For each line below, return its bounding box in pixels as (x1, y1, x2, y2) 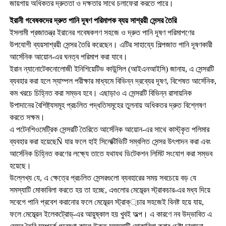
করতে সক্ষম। (9, 112, 45, 122)
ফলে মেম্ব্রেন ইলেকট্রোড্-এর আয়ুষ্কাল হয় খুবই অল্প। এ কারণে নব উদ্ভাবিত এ (9, 209, 212, 218)
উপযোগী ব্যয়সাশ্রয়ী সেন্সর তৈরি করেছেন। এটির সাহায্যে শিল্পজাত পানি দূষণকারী (9, 40, 212, 49)
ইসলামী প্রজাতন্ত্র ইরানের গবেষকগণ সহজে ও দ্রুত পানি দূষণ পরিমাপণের (9, 28, 194, 37)
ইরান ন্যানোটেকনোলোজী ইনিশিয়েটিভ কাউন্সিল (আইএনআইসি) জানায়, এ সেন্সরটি (9, 64, 214, 73)
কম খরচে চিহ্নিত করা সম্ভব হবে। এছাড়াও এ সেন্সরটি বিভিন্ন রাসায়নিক (9, 88, 192, 97)
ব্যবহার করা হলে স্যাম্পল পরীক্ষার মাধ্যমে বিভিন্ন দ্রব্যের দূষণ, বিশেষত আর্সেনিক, (9, 76, 216, 85)
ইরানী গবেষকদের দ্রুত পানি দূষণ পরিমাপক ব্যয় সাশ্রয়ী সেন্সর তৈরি (9, 16, 177, 25)
